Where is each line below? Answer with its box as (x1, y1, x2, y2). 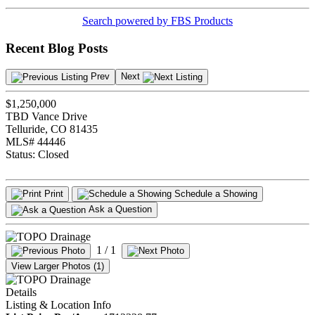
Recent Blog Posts (6, 40, 108, 56)
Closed (38, 148, 69, 160)
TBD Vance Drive (6, 110, 87, 122)
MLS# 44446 (6, 135, 65, 148)
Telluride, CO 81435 (6, 122, 98, 135)
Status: (6, 148, 38, 160)
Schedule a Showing (172, 188, 257, 199)
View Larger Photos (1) (11, 260, 104, 271)
